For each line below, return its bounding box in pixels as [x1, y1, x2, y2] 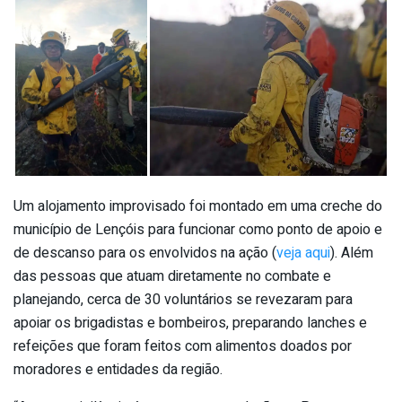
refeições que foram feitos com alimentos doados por [13, 335, 352, 357]
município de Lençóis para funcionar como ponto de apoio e [13, 218, 382, 240]
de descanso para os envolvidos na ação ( [13, 241, 276, 264]
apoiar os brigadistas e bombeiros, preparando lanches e [13, 311, 367, 334]
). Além [330, 241, 373, 264]
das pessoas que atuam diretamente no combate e [13, 265, 331, 287]
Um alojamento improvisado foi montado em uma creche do [13, 195, 382, 217]
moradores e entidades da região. [13, 358, 223, 380]
